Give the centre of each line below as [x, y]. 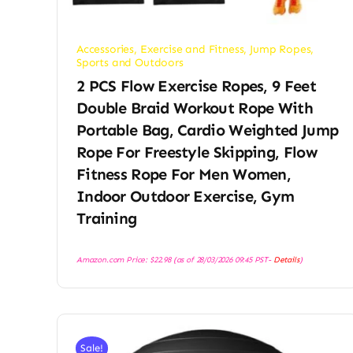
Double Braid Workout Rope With [194, 108]
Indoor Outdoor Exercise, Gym [185, 197]
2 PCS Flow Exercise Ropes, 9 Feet [196, 86]
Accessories [105, 50]
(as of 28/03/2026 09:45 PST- [222, 260]
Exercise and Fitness [192, 50]
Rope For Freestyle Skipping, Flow [196, 152]
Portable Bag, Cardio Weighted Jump [207, 130]
